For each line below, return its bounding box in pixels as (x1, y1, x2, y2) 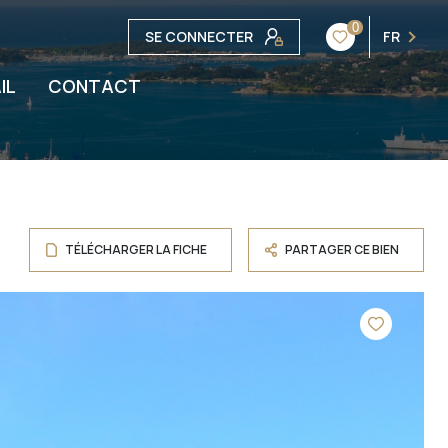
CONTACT (47, 74, 141, 98)
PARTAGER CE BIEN (285, 241, 399, 258)
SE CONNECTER (145, 27, 254, 46)
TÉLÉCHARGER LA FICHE (64, 241, 207, 258)
